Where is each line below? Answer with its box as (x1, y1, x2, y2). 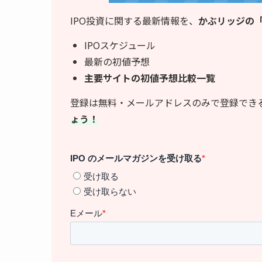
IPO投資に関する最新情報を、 (70, 13, 198, 27)
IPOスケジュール (84, 37, 156, 52)
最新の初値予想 (84, 54, 150, 68)
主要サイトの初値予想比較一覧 (84, 70, 215, 85)
